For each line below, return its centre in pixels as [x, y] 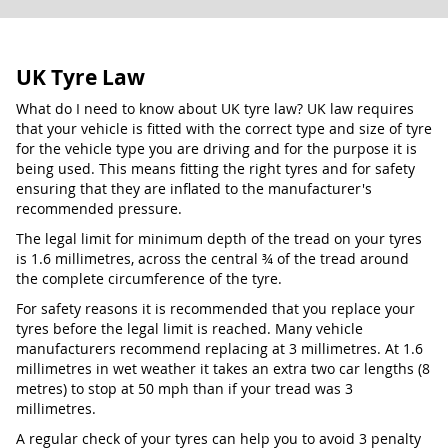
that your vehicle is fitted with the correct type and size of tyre [224, 128]
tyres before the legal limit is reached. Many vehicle [189, 328]
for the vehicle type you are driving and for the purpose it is [216, 148]
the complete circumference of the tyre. [149, 278]
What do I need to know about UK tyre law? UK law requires [215, 108]
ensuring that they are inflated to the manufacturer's [194, 188]
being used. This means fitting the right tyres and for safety [215, 168]
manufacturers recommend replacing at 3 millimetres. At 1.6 [219, 348]
